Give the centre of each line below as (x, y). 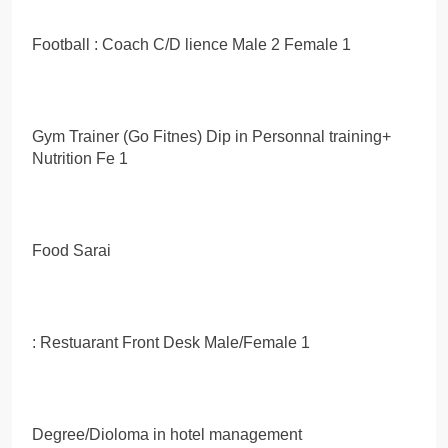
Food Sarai (71, 250)
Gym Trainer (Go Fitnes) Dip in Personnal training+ (211, 136)
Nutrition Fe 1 (80, 158)
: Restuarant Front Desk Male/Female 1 (171, 342)
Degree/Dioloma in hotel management (167, 434)
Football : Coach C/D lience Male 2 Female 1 (191, 44)
